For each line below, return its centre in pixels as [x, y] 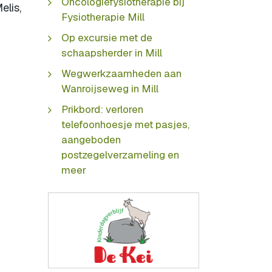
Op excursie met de [107, 37]
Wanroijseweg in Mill [110, 88]
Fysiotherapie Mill [103, 17]
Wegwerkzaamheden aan [121, 73]
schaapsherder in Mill [112, 53]
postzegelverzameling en [120, 155]
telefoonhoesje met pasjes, [125, 124]
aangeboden [91, 139]
